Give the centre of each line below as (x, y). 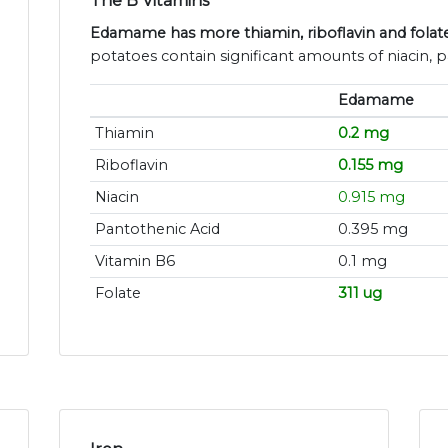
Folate (117, 293)
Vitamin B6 (134, 261)
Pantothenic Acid (157, 229)
